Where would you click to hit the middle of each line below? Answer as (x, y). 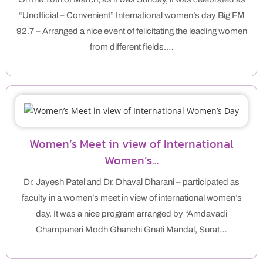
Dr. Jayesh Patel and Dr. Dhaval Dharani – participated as (131, 182)
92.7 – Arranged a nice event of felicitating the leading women (131, 31)
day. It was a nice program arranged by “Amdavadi (131, 214)
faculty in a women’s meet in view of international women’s (131, 198)
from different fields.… (131, 47)
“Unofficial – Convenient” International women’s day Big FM (131, 16)
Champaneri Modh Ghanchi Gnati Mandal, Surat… (131, 230)
